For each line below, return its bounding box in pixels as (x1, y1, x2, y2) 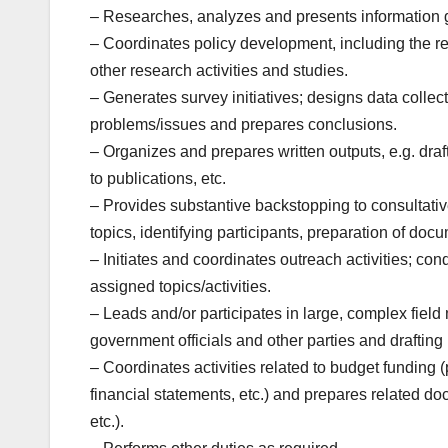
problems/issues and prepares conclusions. (90, 115, 397, 133)
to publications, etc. (90, 169, 226, 187)
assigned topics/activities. (90, 277, 271, 295)
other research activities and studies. (90, 61, 348, 79)
